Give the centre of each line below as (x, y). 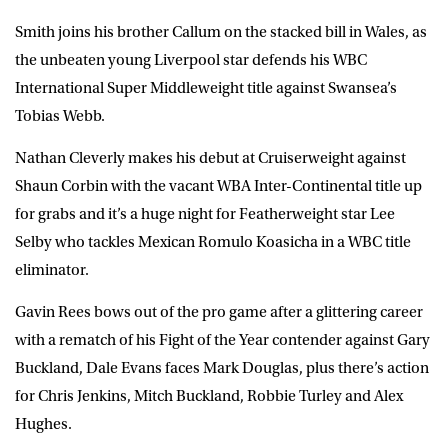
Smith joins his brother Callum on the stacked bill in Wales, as (221, 31)
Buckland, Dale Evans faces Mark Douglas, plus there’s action (222, 367)
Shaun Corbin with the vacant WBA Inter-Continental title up (218, 185)
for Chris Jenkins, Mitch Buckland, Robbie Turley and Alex (209, 395)
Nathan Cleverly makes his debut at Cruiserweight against (210, 157)
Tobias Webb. (60, 115)
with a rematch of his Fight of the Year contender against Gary (222, 339)
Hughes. (43, 423)
